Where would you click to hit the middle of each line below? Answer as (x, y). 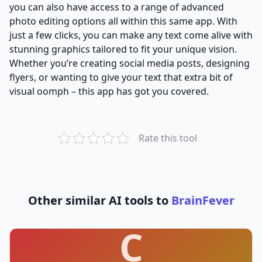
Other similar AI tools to (99, 201)
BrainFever (203, 201)
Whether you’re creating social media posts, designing (130, 63)
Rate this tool (168, 138)
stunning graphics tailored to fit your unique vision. (123, 49)
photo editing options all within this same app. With (123, 21)
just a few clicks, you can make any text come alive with (131, 35)
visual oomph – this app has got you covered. (109, 92)
